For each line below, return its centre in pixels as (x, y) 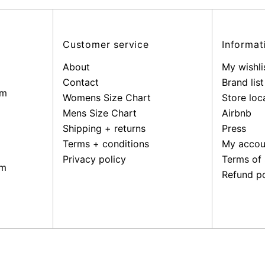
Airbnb (237, 113)
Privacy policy (94, 159)
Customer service (106, 44)
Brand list (243, 82)
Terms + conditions (106, 143)
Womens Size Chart (107, 97)
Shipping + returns (104, 128)
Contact (81, 82)
